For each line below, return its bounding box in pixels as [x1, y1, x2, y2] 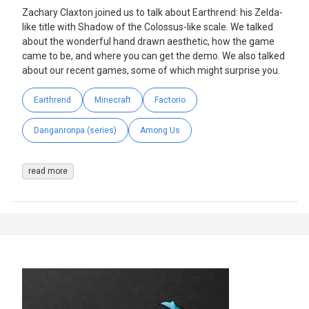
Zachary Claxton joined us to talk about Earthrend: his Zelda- [22, 6, 283, 18]
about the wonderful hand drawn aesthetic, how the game [22, 35, 275, 47]
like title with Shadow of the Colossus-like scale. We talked [22, 21, 273, 32]
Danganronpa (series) [34, 125, 117, 135]
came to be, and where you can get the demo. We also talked [22, 50, 285, 61]
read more [28, 166, 68, 176]
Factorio [154, 94, 186, 105]
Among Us [140, 125, 180, 135]
